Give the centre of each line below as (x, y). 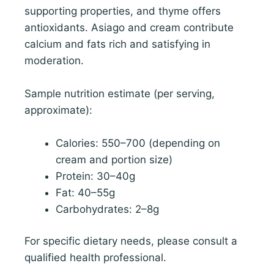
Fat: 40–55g (85, 192)
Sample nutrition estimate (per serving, (120, 93)
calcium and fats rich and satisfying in (117, 44)
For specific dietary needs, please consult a (131, 241)
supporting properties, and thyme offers (123, 11)
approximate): (58, 110)
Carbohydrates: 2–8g (107, 209)
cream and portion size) (114, 159)
